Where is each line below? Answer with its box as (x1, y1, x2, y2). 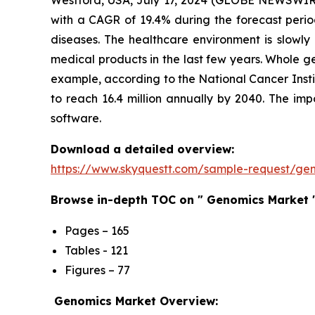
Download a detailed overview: (51, 142, 234, 157)
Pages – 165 (65, 224, 129, 238)
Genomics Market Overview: (54, 294, 218, 309)
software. (51, 111, 101, 126)
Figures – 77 (65, 263, 130, 278)
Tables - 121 (65, 243, 128, 258)
